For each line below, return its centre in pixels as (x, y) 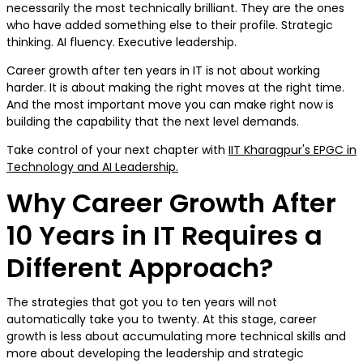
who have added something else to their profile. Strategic (170, 26)
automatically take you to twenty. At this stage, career (162, 320)
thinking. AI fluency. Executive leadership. (123, 43)
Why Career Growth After (171, 203)
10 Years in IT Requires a (164, 236)
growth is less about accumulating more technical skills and (176, 337)
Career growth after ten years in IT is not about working (163, 71)
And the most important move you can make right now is (170, 105)
